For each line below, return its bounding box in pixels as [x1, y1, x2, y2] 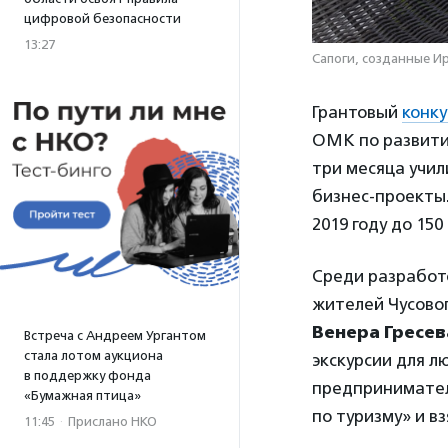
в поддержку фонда [24, 368, 151, 383]
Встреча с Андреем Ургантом [24, 328, 206, 343]
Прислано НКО [68, 414, 157, 429]
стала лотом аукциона [24, 348, 163, 363]
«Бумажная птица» [24, 388, 141, 403]
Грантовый [312, 101, 402, 122]
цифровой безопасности [24, 11, 181, 26]
